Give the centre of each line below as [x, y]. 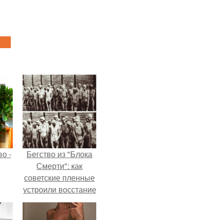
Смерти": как [59, 166]
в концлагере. [59, 201]
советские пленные [59, 178]
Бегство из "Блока [59, 154]
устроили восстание [59, 189]
